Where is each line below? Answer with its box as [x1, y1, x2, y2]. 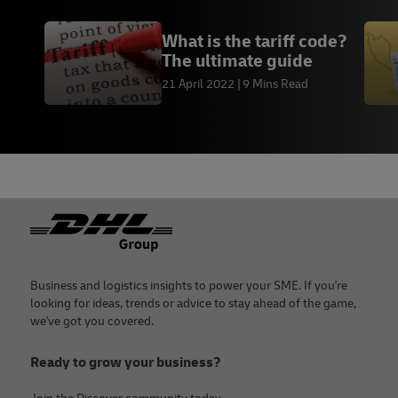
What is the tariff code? [162, 30, 347, 53]
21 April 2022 [162, 76, 235, 92]
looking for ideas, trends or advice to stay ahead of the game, [30, 295, 356, 311]
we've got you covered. [30, 313, 154, 329]
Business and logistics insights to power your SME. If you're [30, 277, 347, 293]
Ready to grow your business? [30, 353, 221, 371]
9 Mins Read [243, 76, 308, 92]
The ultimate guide [162, 50, 313, 73]
